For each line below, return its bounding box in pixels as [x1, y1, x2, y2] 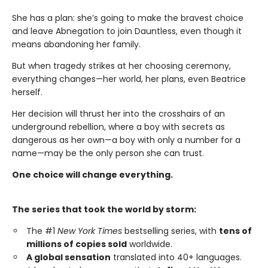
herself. [12, 86, 42, 99]
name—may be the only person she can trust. [12, 147, 204, 160]
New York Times [57, 225, 122, 237]
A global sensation [26, 251, 111, 264]
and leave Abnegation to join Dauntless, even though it [12, 25, 242, 38]
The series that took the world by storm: [12, 203, 196, 216]
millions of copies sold [26, 238, 127, 251]
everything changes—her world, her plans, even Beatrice [12, 73, 246, 86]
